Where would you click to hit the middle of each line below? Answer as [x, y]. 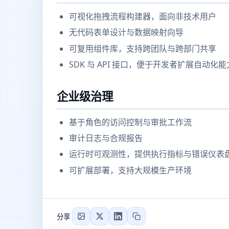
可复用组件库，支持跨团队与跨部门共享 [143, 48]
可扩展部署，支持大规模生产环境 [130, 170]
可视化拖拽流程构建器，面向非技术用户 [143, 16]
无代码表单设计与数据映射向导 [126, 32]
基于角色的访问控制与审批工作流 [130, 122]
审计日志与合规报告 [106, 138]
